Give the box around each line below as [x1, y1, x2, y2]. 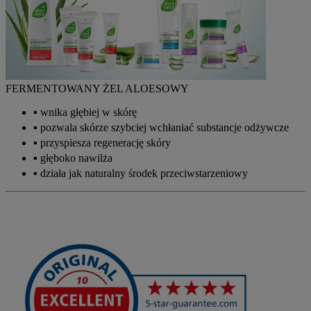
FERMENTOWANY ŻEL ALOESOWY [6, 83, 189, 94]
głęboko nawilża [40, 152, 112, 164]
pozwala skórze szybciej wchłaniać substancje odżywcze [40, 121, 289, 133]
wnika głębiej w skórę [40, 106, 137, 118]
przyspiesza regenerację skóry [40, 137, 171, 149]
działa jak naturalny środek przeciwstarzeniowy [40, 167, 248, 179]
